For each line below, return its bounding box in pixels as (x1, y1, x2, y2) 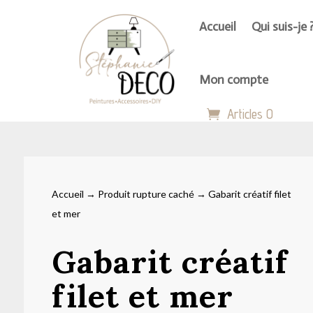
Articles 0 (227, 106, 274, 122)
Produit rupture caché (97, 188, 194, 200)
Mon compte (199, 72, 269, 87)
